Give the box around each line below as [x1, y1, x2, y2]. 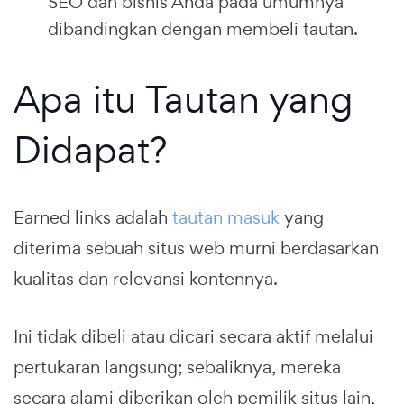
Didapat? [14, 124, 167, 174]
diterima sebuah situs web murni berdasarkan [14, 235, 379, 260]
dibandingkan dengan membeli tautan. [48, 16, 358, 41]
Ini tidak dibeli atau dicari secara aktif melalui [14, 324, 373, 348]
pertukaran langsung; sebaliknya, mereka [14, 354, 341, 379]
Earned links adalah [14, 205, 172, 229]
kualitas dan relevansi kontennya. [14, 266, 278, 290]
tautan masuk [172, 205, 280, 229]
